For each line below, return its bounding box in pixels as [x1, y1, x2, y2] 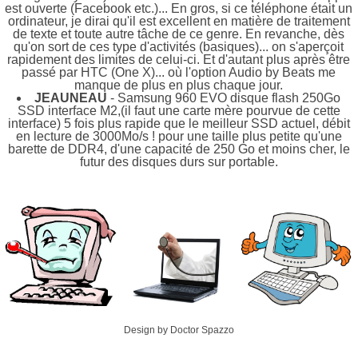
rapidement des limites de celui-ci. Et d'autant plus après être [7, 53, 351, 67]
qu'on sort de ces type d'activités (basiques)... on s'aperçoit [14, 40, 344, 54]
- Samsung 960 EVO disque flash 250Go [107, 91, 341, 105]
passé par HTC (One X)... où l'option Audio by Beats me [22, 66, 336, 80]
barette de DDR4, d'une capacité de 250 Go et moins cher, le [7, 142, 350, 157]
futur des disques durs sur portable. [79, 155, 278, 169]
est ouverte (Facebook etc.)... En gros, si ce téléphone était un [5, 2, 353, 16]
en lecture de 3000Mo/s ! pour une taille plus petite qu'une [15, 129, 342, 144]
